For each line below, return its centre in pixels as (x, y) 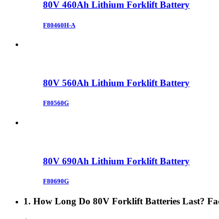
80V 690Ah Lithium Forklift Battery (116, 161)
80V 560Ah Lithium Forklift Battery (116, 83)
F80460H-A (59, 25)
